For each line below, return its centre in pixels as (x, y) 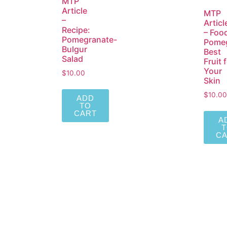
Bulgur (74, 49)
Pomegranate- (89, 40)
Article (74, 11)
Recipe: (76, 30)
